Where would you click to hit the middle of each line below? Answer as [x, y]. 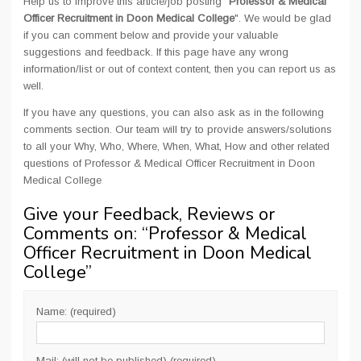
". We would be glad [283, 18]
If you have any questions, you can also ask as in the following [174, 112]
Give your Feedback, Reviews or [149, 214]
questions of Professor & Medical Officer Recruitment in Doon [169, 163]
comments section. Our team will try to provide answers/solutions [178, 129]
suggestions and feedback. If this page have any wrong [156, 52]
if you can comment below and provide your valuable [151, 35]
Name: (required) [76, 311]
